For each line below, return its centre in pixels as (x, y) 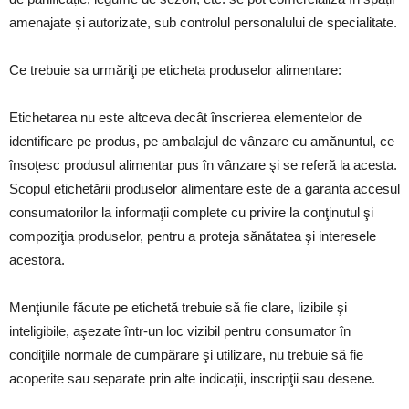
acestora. (37, 260)
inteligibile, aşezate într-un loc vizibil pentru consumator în (180, 331)
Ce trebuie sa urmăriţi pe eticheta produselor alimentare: (175, 70)
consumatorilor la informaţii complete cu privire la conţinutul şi (191, 212)
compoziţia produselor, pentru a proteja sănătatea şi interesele (193, 236)
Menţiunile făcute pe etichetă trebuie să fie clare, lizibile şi (178, 307)
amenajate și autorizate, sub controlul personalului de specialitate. (203, 22)
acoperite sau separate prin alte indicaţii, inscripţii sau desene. (192, 378)
